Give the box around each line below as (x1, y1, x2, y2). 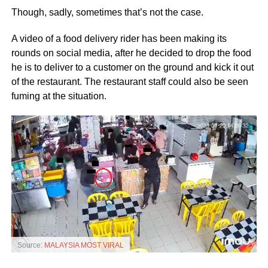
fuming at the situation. (11, 90, 106, 101)
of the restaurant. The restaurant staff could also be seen (11, 76, 248, 87)
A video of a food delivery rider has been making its (11, 33, 227, 44)
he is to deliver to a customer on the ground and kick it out (11, 62, 254, 72)
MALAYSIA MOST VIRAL (44, 241, 124, 250)
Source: (17, 241, 44, 250)
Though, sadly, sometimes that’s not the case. (11, 7, 203, 17)
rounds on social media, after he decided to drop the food (11, 47, 251, 58)
